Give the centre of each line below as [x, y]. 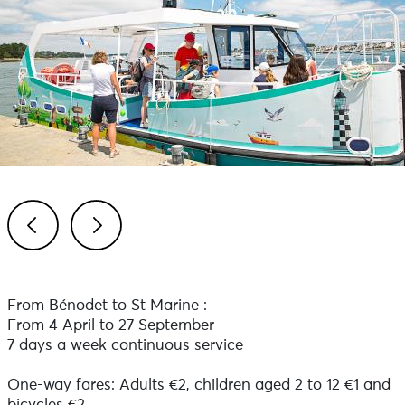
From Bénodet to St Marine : [107, 306]
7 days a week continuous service [125, 346]
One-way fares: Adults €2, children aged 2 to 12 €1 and [198, 386]
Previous [59, 269]
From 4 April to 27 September [110, 326]
